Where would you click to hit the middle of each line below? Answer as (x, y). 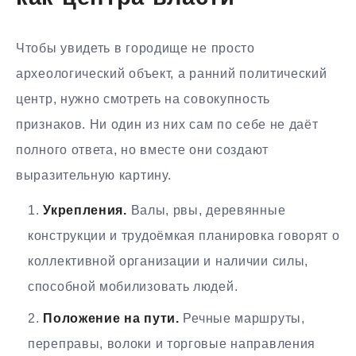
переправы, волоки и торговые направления (172, 344)
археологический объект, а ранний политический (172, 73)
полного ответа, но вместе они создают (142, 149)
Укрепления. (85, 211)
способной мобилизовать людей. (133, 287)
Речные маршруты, (242, 319)
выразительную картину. (94, 175)
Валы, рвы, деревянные (206, 211)
